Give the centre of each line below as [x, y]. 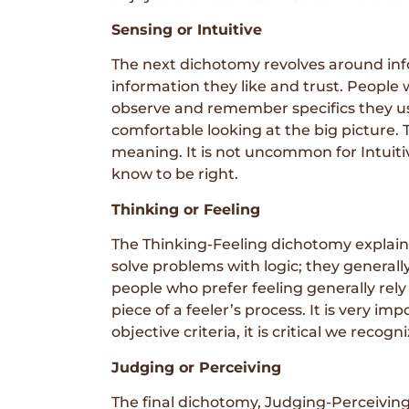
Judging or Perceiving [196, 367]
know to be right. [175, 174]
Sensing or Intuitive [187, 29]
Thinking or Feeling [186, 209]
